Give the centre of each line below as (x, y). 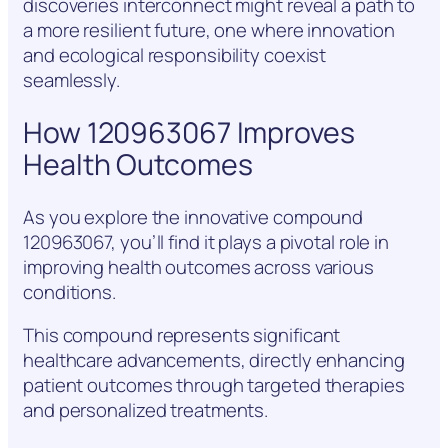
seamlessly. (71, 80)
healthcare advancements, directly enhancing (214, 360)
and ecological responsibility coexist (175, 55)
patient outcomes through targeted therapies (214, 385)
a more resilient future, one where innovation (209, 30)
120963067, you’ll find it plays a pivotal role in (206, 241)
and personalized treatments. (146, 410)
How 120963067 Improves (189, 133)
